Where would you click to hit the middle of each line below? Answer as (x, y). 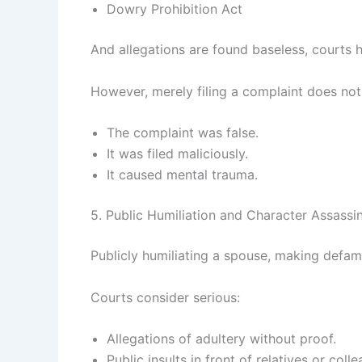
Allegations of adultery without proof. (221, 339)
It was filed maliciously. (177, 154)
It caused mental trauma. (182, 175)
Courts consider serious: (165, 297)
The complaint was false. (183, 133)
